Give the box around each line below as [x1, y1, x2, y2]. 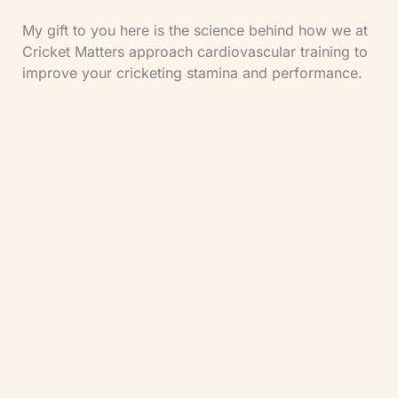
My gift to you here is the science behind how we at [21, 21, 368, 40]
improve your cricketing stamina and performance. [21, 64, 362, 83]
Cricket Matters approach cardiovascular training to [21, 43, 368, 61]
